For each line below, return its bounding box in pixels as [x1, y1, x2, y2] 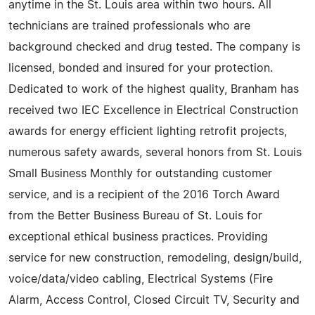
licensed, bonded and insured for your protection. [8, 62, 273, 74]
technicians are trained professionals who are [8, 20, 250, 32]
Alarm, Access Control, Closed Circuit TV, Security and [8, 294, 300, 306]
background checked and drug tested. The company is [8, 41, 300, 53]
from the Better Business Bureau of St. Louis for [8, 210, 262, 221]
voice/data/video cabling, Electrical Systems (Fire [8, 273, 273, 285]
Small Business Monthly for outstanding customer [8, 167, 272, 179]
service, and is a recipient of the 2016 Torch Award [8, 188, 280, 200]
